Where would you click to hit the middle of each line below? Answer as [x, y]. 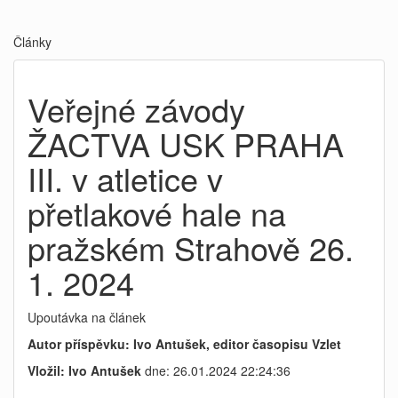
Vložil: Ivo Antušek [84, 370]
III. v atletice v [125, 178]
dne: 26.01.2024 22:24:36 [216, 370]
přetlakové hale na [157, 213]
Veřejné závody [136, 109]
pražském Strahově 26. [191, 247]
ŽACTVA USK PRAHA [186, 143]
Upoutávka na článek [87, 317]
